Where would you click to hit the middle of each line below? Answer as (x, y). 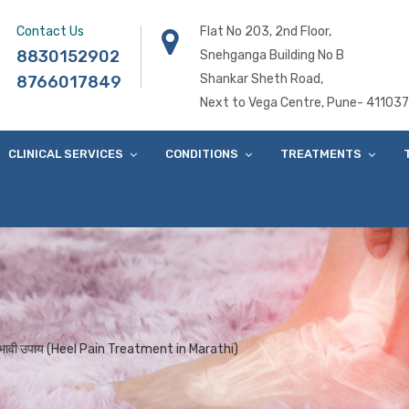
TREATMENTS (321, 154)
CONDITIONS (202, 154)
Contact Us (50, 31)
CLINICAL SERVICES (66, 154)
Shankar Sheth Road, (262, 79)
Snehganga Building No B (272, 55)
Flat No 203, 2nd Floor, (266, 31)
